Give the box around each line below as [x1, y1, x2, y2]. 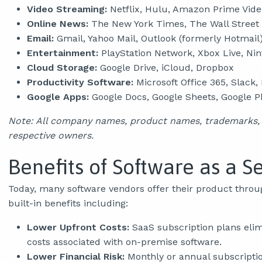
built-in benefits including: [8, 198, 128, 209]
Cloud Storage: [27, 62, 97, 74]
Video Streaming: [27, 4, 107, 15]
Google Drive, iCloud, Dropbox [97, 62, 234, 74]
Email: [27, 33, 54, 44]
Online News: [27, 18, 88, 30]
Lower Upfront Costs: [27, 222, 129, 233]
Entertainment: [27, 47, 98, 59]
